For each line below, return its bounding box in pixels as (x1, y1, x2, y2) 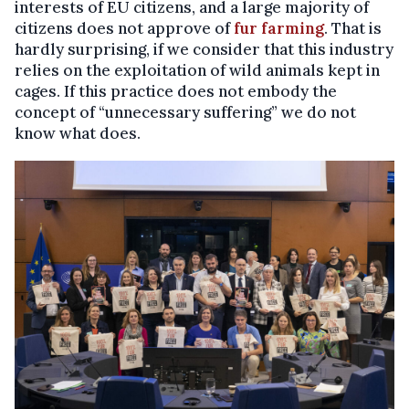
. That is (324, 18, 382, 38)
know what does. (15, 123, 141, 143)
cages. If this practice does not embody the (15, 81, 337, 101)
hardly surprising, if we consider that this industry (15, 39, 393, 59)
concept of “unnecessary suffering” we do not (15, 102, 356, 122)
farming (257, 18, 324, 38)
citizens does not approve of (15, 18, 234, 38)
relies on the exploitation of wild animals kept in (15, 60, 380, 80)
